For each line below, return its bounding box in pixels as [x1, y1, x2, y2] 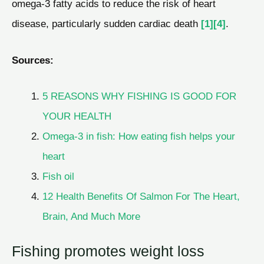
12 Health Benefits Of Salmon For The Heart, [42, 190, 240, 203]
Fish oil [42, 170, 74, 183]
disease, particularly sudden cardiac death [12, 17, 201, 29]
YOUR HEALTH [42, 110, 111, 123]
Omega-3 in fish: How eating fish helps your [42, 130, 235, 143]
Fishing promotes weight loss [12, 243, 204, 260]
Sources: [12, 54, 54, 66]
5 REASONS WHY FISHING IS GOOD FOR [42, 90, 236, 103]
